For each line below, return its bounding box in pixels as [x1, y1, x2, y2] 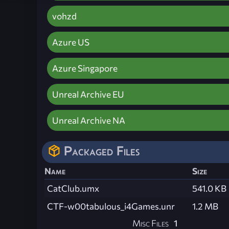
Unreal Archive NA [52, 114, 125, 126]
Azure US [52, 36, 89, 48]
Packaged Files [64, 143, 140, 158]
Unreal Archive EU [52, 88, 124, 100]
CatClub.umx [47, 182, 99, 194]
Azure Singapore [52, 62, 118, 74]
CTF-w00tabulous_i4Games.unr [47, 200, 175, 212]
